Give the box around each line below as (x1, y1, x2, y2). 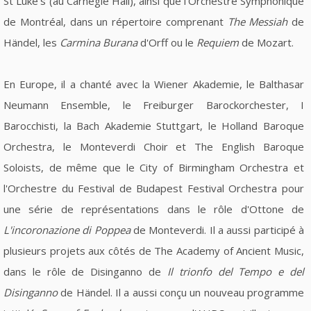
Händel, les (3, 35, 60, 49)
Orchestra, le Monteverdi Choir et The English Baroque (3, 139, 304, 153)
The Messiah (227, 14, 288, 28)
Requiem (196, 35, 239, 49)
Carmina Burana (60, 35, 137, 49)
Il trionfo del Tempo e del (167, 264, 305, 278)
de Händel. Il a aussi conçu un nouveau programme (58, 285, 304, 299)
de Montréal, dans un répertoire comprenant (3, 14, 228, 28)
